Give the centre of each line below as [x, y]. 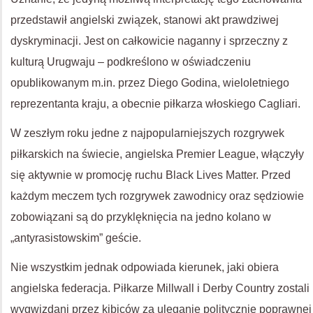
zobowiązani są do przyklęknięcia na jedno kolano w [141, 217]
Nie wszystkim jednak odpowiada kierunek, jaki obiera [145, 267]
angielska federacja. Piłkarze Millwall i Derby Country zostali [160, 288]
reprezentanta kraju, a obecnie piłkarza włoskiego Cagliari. [155, 104]
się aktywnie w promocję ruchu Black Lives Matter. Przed [151, 175]
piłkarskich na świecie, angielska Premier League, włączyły [157, 154]
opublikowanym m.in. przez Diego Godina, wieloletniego [150, 83]
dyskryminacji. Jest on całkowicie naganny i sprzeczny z [149, 41]
